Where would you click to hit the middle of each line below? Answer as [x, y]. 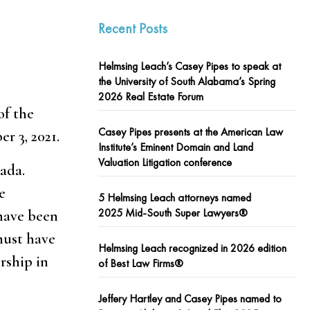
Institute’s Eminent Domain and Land [176, 147]
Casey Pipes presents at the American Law [191, 132]
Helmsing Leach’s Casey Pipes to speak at [190, 66]
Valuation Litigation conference [165, 162]
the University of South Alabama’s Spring [187, 81]
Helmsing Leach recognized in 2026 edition [192, 248]
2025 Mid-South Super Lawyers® [173, 213]
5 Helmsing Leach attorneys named [175, 198]
